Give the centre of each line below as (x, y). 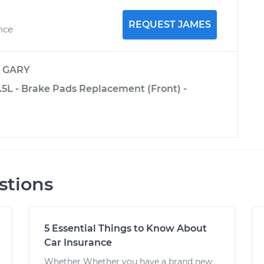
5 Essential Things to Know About (126, 228)
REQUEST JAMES (169, 24)
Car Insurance (78, 242)
